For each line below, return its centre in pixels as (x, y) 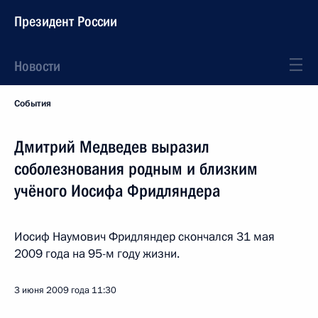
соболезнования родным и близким (136, 169)
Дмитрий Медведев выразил (112, 147)
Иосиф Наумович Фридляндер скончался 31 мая (144, 237)
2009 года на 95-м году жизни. (97, 254)
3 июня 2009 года (52, 290)
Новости (37, 66)
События (33, 104)
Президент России (66, 21)
